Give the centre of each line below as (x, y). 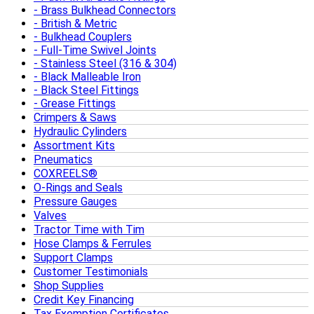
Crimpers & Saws (75, 117)
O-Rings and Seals (78, 187)
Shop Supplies (69, 285)
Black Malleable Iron (91, 76)
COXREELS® (66, 173)
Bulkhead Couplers (86, 36)
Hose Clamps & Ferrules (93, 243)
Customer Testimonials (91, 271)
